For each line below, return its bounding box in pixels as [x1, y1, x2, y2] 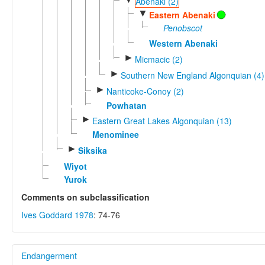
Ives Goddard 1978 [21, 209, 93, 221]
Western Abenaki [148, 37, 218, 50]
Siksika [77, 144, 107, 156]
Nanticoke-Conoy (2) [106, 85, 184, 98]
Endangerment [21, 250, 77, 262]
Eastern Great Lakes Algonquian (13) [92, 114, 232, 127]
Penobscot [163, 21, 202, 34]
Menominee [92, 128, 139, 141]
